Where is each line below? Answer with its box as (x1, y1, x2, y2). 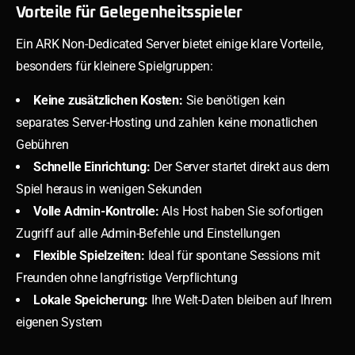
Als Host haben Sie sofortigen (158, 203, 323, 219)
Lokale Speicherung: (33, 292, 149, 307)
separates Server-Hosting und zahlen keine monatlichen (16, 114, 318, 130)
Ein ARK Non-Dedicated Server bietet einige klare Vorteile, (16, 36, 323, 52)
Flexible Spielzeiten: (33, 247, 145, 263)
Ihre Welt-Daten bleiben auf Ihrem (148, 292, 332, 307)
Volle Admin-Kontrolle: (33, 203, 159, 219)
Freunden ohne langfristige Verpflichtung (16, 269, 239, 285)
